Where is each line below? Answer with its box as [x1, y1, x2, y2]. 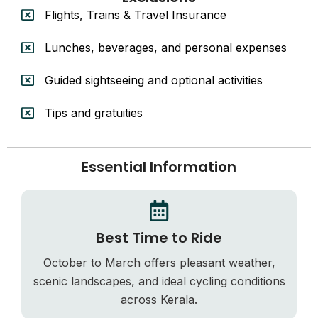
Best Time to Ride [96, 227, 222, 248]
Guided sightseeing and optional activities [44, 72, 263, 87]
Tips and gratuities [44, 105, 143, 120]
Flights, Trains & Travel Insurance [44, 7, 226, 22]
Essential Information [82, 156, 236, 177]
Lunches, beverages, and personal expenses [44, 40, 287, 55]
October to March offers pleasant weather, [43, 255, 275, 270]
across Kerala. [121, 292, 197, 307]
